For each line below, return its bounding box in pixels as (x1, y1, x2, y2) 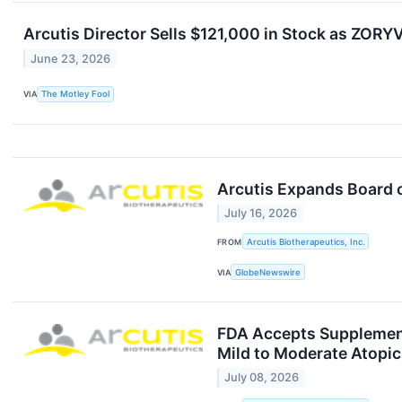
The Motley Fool (41, 89, 110, 100)
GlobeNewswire (235, 267, 301, 277)
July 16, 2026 (224, 206, 298, 221)
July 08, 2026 (224, 371, 300, 385)
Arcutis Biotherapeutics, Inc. (246, 236, 365, 247)
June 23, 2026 (31, 51, 111, 66)
